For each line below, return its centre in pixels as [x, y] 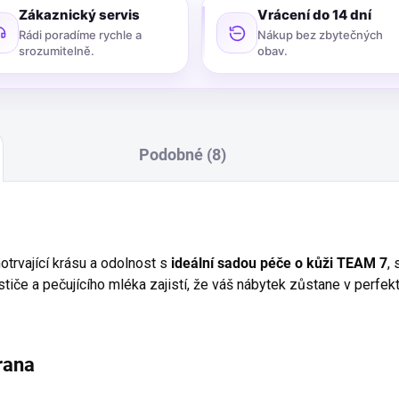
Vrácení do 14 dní [314, 15]
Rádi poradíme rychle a [80, 35]
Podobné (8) [182, 155]
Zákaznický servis [79, 15]
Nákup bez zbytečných [320, 35]
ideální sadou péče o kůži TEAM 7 [279, 263]
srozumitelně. [57, 51]
